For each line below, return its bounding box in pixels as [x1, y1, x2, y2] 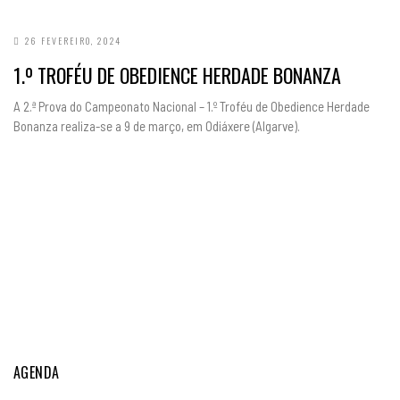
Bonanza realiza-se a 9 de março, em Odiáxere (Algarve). [13, 118, 300, 134]
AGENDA [13, 362, 60, 383]
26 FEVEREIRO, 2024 [25, 34, 121, 47]
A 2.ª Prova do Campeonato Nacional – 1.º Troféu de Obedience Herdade [13, 98, 370, 114]
